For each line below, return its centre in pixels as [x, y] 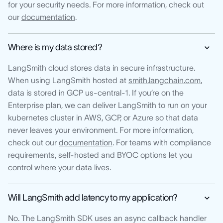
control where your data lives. [59, 167]
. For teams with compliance [162, 142]
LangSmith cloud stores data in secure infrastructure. [102, 67]
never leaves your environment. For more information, [101, 130]
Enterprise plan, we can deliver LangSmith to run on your [108, 105]
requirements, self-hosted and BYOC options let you [100, 155]
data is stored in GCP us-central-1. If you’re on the [96, 92]
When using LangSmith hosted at [68, 80]
